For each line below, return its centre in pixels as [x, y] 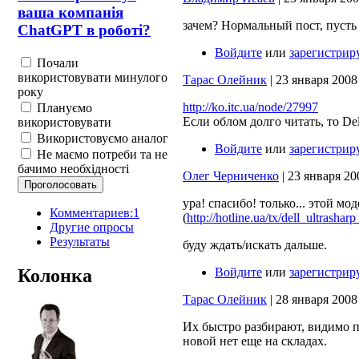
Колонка [55, 275]
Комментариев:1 [95, 212]
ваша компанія [71, 12]
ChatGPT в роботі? [84, 30]
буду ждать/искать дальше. [255, 244]
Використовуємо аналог [101, 138]
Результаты [80, 241]
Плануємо [63, 107]
